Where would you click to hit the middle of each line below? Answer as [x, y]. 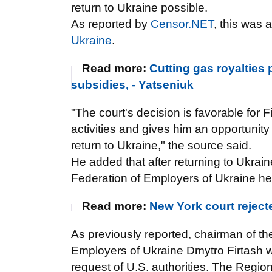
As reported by [111, 24]
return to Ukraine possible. [139, 8]
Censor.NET [182, 24]
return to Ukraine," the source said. [161, 145]
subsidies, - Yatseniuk [132, 85]
